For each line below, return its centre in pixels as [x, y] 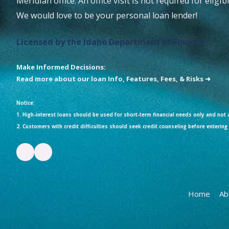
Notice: [26, 103]
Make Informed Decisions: [61, 67]
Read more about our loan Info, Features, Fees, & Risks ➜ [113, 79]
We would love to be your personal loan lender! [107, 16]
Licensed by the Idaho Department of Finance [111, 42]
